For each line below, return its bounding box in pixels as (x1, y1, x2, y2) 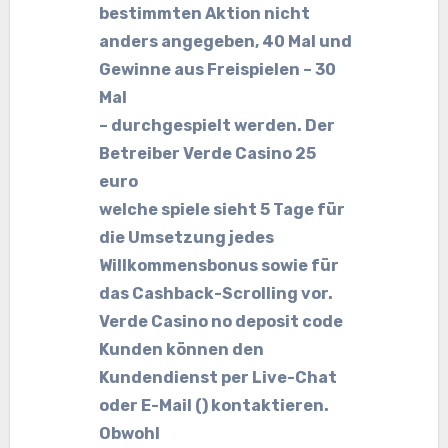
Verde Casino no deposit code (99, 312, 344, 331)
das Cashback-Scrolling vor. (99, 284, 334, 303)
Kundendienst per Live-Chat (99, 368, 338, 387)
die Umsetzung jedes (99, 228, 275, 247)
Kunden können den (99, 340, 265, 359)
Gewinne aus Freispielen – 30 (99, 60, 337, 79)
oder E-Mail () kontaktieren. (99, 396, 330, 415)
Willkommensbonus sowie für (99, 256, 340, 275)
